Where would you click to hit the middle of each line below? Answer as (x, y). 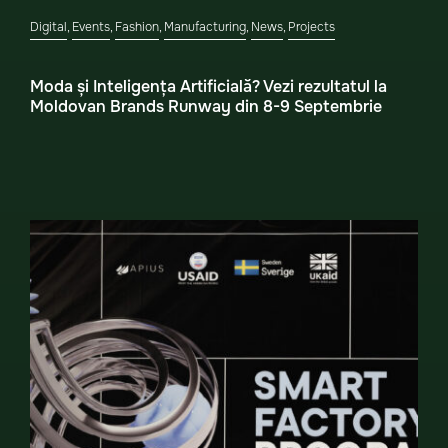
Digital (48, 27)
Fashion (137, 27)
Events (91, 27)
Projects (311, 27)
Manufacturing (205, 27)
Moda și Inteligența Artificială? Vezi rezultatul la (208, 86)
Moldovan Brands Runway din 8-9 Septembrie (206, 106)
